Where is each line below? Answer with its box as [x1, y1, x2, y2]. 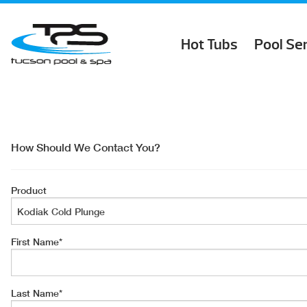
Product [11, 184, 47, 196]
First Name [11, 236, 59, 247]
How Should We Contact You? [11, 140, 160, 153]
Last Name [11, 287, 59, 299]
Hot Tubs [181, 35, 238, 54]
